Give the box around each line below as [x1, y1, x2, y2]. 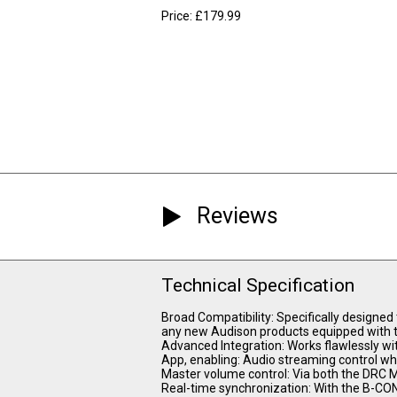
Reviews [197, 202, 278, 229]
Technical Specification [161, 274, 354, 296]
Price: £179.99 [161, 8, 241, 23]
